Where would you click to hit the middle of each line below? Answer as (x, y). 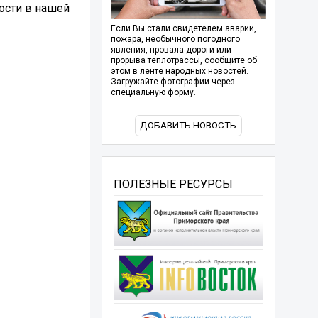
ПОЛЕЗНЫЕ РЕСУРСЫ (173, 184)
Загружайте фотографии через (172, 82)
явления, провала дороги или (171, 50)
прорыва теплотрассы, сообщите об (183, 61)
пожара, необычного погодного (175, 39)
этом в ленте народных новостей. (179, 71)
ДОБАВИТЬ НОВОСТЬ (188, 126)
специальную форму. (153, 93)
